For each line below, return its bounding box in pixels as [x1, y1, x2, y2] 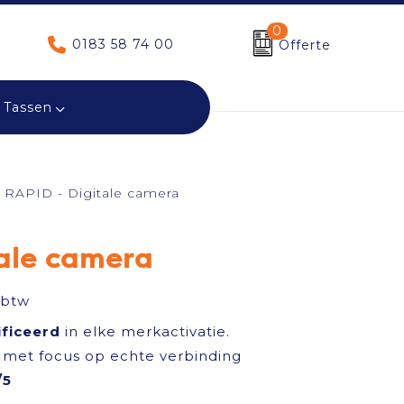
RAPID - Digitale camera [4, 185, 179, 201]
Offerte [278, 37, 331, 53]
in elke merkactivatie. [60, 323, 230, 340]
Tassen [3, 99, 52, 115]
